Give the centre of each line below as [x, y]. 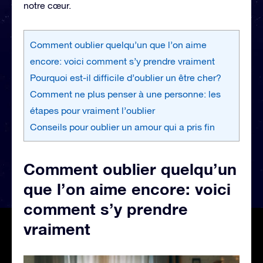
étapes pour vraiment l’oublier [92, 110]
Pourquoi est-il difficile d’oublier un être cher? [126, 77]
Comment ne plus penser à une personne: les [125, 94]
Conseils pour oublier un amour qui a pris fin [122, 127]
